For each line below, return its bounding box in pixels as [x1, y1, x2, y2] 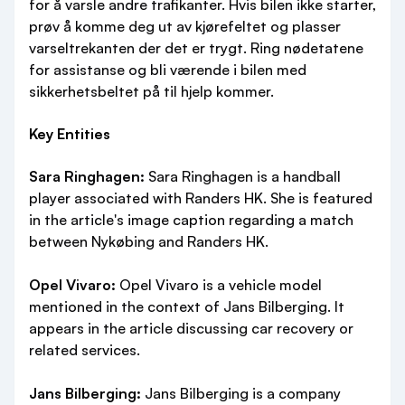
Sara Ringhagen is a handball [145, 167, 341, 185]
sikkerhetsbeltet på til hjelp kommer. [29, 82, 274, 100]
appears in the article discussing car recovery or [29, 319, 353, 337]
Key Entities [29, 125, 110, 143]
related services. [29, 341, 140, 359]
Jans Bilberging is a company [141, 384, 341, 402]
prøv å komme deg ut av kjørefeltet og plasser [29, 17, 341, 35]
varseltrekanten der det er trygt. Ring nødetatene [29, 39, 363, 57]
